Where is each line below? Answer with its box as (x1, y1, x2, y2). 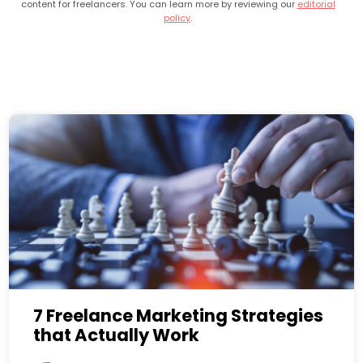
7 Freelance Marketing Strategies (33, 304, 324, 328)
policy (164, 11, 190, 25)
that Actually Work (33, 323, 200, 348)
